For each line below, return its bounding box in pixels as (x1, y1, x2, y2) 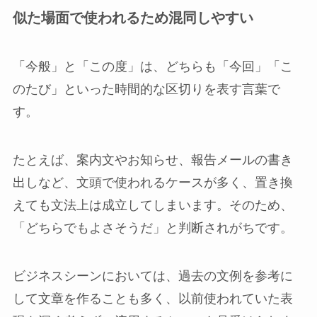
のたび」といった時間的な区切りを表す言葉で (12, 82, 280, 97)
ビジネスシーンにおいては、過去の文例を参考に (12, 268, 293, 283)
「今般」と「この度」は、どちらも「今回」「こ (12, 59, 293, 74)
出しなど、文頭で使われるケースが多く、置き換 (12, 175, 293, 190)
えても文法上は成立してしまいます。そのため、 (12, 197, 293, 212)
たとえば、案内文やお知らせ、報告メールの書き (12, 152, 293, 167)
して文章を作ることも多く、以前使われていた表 (12, 291, 293, 306)
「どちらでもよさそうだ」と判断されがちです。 (12, 220, 293, 235)
